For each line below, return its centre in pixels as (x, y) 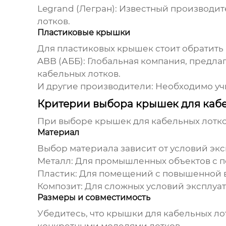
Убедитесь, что (72, 214)
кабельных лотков (78, 74)
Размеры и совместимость (94, 198)
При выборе (66, 121)
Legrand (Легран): (77, 9)
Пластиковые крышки (83, 33)
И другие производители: (95, 87)
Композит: (60, 186)
